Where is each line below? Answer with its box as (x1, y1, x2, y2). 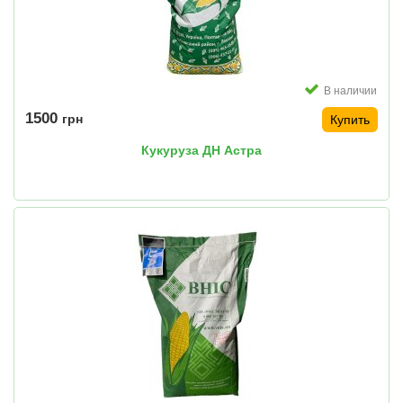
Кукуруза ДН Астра (141, 143, 262, 158)
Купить (330, 112, 370, 128)
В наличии (324, 85, 377, 98)
